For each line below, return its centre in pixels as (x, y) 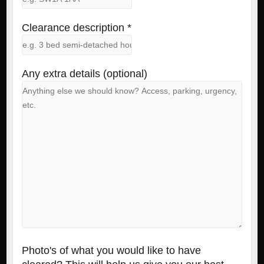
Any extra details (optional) (84, 74)
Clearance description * (76, 28)
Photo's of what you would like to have (111, 251)
